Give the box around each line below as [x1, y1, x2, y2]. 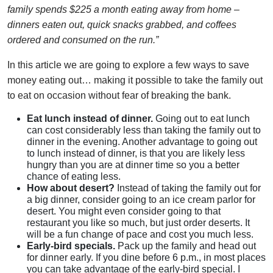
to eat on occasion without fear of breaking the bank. [7, 90, 231, 101]
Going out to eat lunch [153, 113, 250, 124]
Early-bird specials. [27, 240, 115, 251]
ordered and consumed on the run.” [7, 34, 158, 45]
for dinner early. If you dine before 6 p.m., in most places [27, 252, 266, 263]
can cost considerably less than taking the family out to [27, 124, 261, 135]
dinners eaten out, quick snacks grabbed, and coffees [7, 19, 236, 30]
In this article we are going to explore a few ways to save [7, 59, 249, 70]
